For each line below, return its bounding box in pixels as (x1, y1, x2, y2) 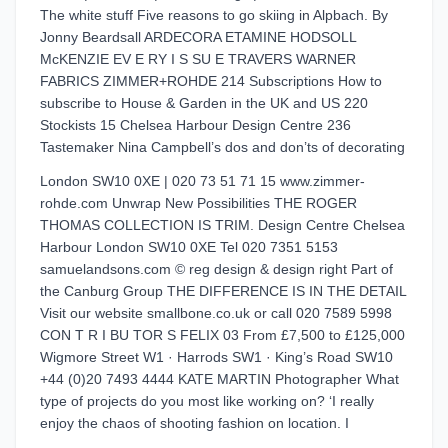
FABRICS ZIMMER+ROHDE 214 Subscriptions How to (40, 73, 382, 89)
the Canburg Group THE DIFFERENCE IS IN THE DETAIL (40, 283, 406, 299)
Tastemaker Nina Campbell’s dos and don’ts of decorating (40, 139, 405, 155)
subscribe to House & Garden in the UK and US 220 (40, 95, 368, 111)
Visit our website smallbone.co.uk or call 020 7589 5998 (40, 305, 392, 321)
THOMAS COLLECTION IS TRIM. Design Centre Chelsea (40, 217, 405, 233)
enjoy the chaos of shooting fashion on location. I (40, 415, 349, 431)
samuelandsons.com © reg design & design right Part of (40, 261, 393, 277)
